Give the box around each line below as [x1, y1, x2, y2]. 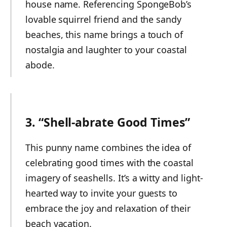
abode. [25, 59, 55, 71]
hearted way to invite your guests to [25, 186, 178, 199]
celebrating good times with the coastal [25, 156, 194, 169]
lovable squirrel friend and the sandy [25, 13, 182, 25]
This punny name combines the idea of [25, 141, 192, 154]
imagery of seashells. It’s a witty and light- [25, 171, 203, 184]
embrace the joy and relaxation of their [25, 202, 191, 214]
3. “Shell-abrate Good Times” [25, 114, 190, 131]
